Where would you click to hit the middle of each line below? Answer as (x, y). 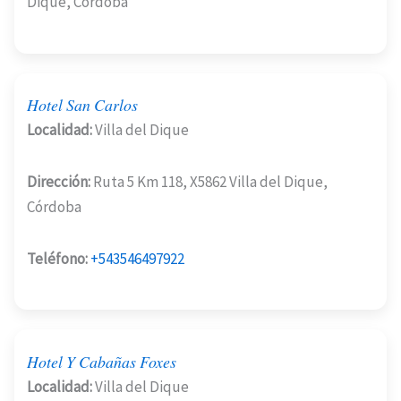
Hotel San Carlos (82, 104)
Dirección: (59, 181)
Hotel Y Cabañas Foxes (102, 361)
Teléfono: (57, 258)
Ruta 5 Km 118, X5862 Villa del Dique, (209, 181)
